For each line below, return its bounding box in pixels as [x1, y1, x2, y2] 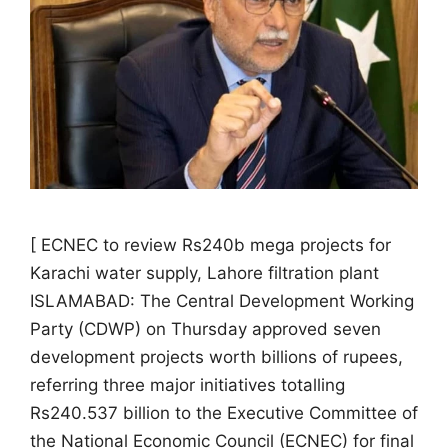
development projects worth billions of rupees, [30, 347, 403, 367]
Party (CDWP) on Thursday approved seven [30, 319, 381, 339]
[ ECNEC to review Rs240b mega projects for [30, 235, 391, 255]
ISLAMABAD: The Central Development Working [30, 291, 414, 311]
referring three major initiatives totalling [30, 375, 345, 395]
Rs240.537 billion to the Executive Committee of [30, 403, 418, 423]
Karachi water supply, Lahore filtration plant [30, 263, 379, 283]
